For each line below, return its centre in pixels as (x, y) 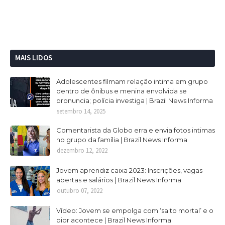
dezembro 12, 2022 (82, 150)
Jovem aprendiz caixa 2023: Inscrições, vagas (129, 170)
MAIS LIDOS (34, 58)
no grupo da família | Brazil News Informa (122, 140)
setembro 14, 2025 (81, 111)
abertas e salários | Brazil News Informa (119, 180)
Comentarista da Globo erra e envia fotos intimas (136, 130)
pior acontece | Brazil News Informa (114, 220)
